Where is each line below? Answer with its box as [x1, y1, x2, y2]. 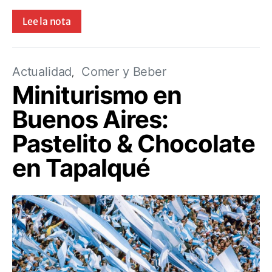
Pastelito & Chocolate [12, 128, 255, 158]
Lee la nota [22, 15, 71, 27]
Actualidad [12, 64, 72, 79]
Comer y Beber [81, 64, 166, 79]
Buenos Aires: [12, 104, 168, 134]
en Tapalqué [12, 152, 150, 183]
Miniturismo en [12, 80, 182, 110]
